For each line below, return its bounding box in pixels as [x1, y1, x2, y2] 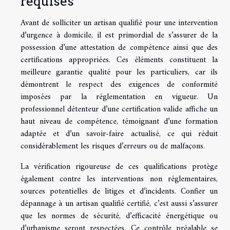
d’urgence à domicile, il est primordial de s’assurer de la [21, 28, 218, 43]
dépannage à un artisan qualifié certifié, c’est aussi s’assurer [21, 197, 218, 211]
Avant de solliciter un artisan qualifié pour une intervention [21, 16, 218, 30]
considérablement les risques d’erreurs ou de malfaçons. [21, 139, 205, 154]
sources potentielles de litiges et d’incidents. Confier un [21, 184, 218, 199]
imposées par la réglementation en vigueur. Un [21, 90, 218, 104]
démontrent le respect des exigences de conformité [21, 78, 218, 92]
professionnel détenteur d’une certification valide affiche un [21, 102, 218, 117]
